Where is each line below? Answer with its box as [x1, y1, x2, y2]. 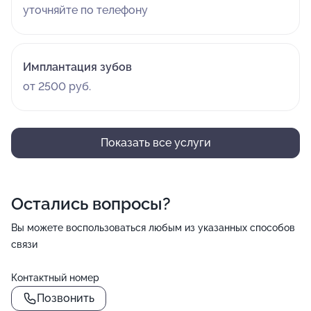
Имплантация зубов [23, 60, 132, 74]
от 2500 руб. [23, 80, 91, 93]
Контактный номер [11, 272, 99, 283]
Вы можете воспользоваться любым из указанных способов [11, 222, 295, 233]
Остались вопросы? [11, 194, 171, 214]
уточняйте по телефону [23, 3, 148, 17]
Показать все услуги [100, 136, 211, 149]
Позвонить [37, 292, 94, 305]
